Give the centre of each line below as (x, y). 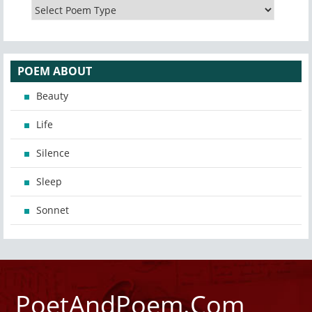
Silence (53, 153)
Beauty (52, 96)
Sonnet (53, 210)
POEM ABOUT (55, 71)
